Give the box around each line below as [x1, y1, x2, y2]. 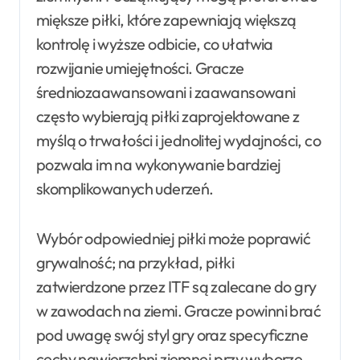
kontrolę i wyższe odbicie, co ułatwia [36, 33, 273, 54]
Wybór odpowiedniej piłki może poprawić [36, 227, 311, 248]
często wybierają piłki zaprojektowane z [36, 105, 300, 126]
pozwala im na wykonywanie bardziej [36, 153, 281, 174]
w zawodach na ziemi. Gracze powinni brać [36, 300, 321, 321]
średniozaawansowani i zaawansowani [36, 81, 296, 102]
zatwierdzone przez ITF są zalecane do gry [36, 276, 317, 297]
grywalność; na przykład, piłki [36, 252, 234, 272]
